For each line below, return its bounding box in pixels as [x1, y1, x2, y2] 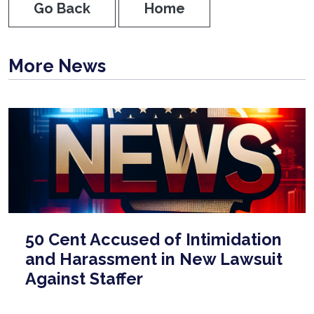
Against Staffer [25, 268, 143, 288]
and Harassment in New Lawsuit [25, 249, 282, 268]
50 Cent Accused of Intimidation [25, 229, 282, 249]
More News [8, 55, 106, 76]
